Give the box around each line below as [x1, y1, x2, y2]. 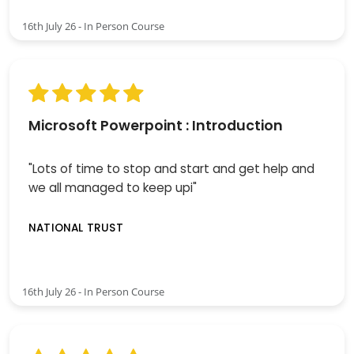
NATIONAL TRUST [28, 220, 123, 236]
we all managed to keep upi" [28, 179, 197, 196]
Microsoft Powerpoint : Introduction [28, 115, 283, 135]
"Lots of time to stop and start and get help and [28, 160, 314, 177]
